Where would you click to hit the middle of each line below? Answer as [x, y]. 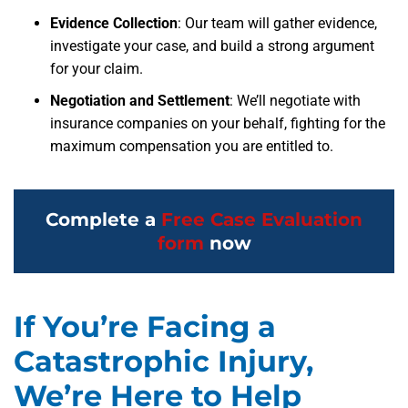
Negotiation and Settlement [140, 101]
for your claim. [97, 69]
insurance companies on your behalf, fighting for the [218, 123]
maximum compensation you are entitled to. [192, 146]
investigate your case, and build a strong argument [212, 46]
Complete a [103, 219]
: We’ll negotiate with [295, 101]
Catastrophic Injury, [163, 361]
